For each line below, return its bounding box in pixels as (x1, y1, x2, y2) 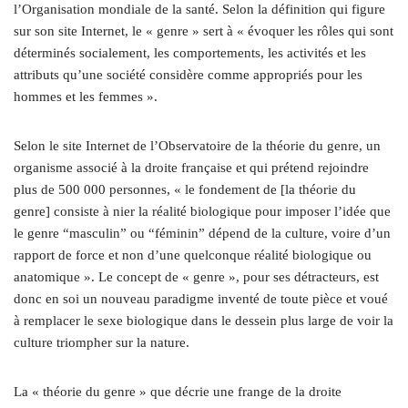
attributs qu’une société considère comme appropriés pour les (14, 66, 362, 82)
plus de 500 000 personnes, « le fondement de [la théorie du (14, 181, 356, 197)
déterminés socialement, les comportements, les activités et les (14, 45, 366, 60)
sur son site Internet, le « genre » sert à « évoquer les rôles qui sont (14, 23, 393, 38)
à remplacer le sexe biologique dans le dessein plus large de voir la (14, 312, 393, 328)
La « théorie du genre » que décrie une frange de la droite (14, 383, 342, 399)
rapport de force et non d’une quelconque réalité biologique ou (14, 247, 372, 262)
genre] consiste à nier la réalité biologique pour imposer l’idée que (14, 203, 391, 219)
